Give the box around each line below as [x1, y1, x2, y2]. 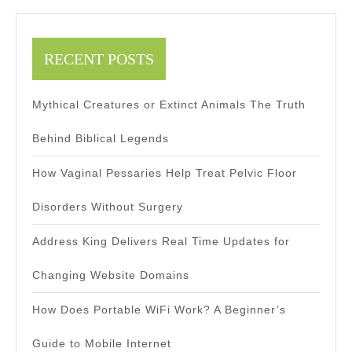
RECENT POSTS [44, 50, 154, 68]
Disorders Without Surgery [32, 200, 183, 214]
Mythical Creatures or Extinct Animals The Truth [32, 98, 306, 112]
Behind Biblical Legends [32, 132, 169, 145]
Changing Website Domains [32, 269, 189, 282]
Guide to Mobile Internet [32, 337, 171, 350]
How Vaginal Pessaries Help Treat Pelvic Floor [32, 167, 297, 180]
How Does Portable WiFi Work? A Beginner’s [32, 303, 286, 317]
